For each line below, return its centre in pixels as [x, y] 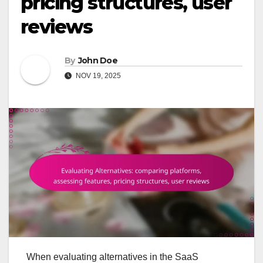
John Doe [98, 61]
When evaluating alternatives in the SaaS [112, 257]
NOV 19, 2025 [97, 76]
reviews [57, 27]
